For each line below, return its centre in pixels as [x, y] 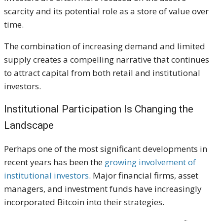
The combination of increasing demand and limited [105, 46]
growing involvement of [150, 162]
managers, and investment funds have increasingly [103, 188]
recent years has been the [54, 162]
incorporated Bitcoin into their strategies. [84, 202]
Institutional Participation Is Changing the [99, 109]
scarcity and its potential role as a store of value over [106, 11]
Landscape [29, 125]
